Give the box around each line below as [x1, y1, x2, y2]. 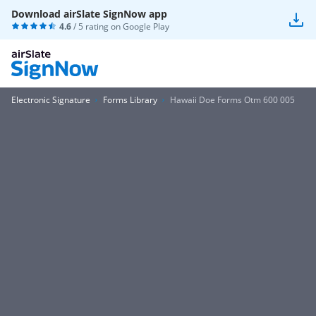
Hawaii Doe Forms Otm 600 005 [170, 94, 295, 106]
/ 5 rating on [71, 20, 123, 32]
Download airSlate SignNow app [11, 7, 167, 20]
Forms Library [103, 94, 157, 106]
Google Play [123, 20, 169, 32]
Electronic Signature [11, 94, 90, 106]
